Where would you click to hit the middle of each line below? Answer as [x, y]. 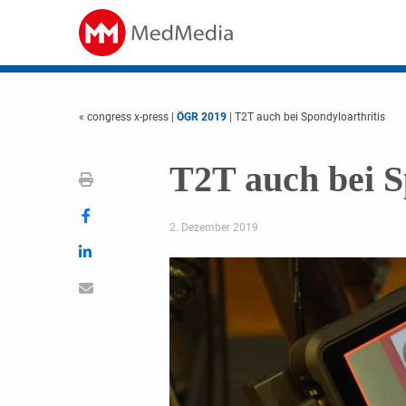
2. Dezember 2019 [213, 227]
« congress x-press [125, 117]
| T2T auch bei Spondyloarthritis [306, 117]
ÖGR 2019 [202, 117]
